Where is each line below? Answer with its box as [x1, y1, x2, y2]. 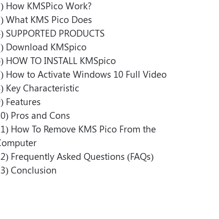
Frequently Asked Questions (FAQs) [11, 150, 153, 162]
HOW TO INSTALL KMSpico [6, 54, 116, 66]
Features [6, 95, 41, 108]
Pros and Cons [11, 109, 70, 121]
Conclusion [11, 163, 57, 176]
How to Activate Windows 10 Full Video [6, 67, 167, 80]
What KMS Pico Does [6, 13, 92, 25]
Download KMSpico [6, 40, 87, 53]
